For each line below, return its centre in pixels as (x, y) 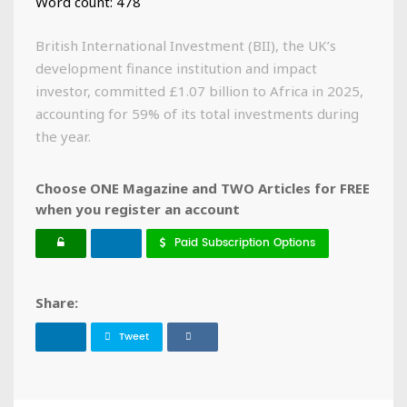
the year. (63, 136)
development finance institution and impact (176, 68)
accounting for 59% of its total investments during (197, 113)
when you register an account (138, 208)
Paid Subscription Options (245, 243)
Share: (57, 302)
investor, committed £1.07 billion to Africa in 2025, (199, 90)
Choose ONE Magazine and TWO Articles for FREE (203, 188)
